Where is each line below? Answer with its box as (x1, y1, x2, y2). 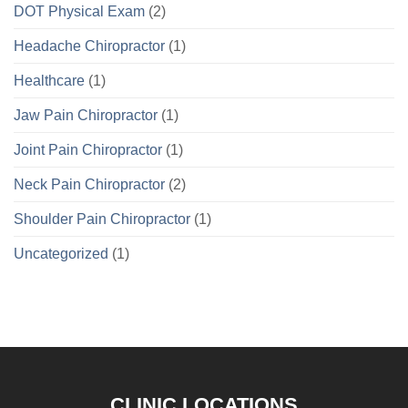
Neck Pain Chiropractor (14, 177, 165, 193)
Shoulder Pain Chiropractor (14, 211, 190, 228)
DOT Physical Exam (14, 4, 145, 20)
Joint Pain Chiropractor (14, 142, 162, 158)
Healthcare (14, 73, 85, 89)
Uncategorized (14, 246, 108, 262)
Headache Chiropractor (14, 38, 165, 55)
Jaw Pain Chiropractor (14, 107, 158, 124)
